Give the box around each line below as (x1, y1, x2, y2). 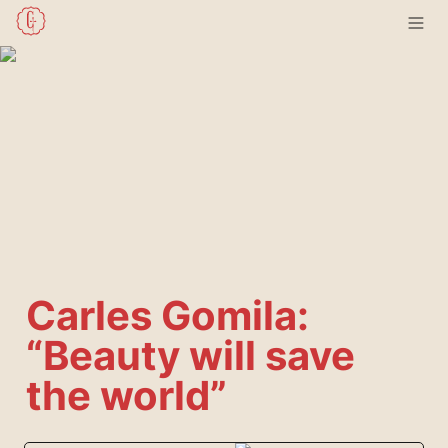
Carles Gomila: (26, 291, 309, 340)
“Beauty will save (26, 331, 355, 380)
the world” (26, 371, 227, 420)
